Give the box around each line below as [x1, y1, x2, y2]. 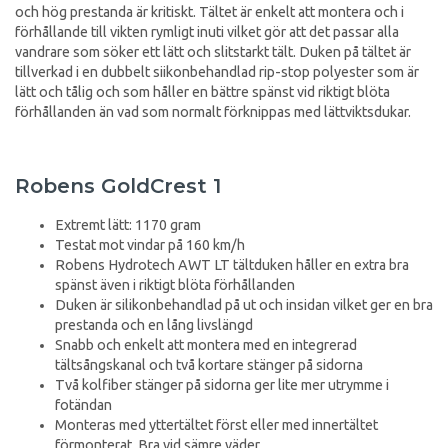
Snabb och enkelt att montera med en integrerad [55, 337, 357, 354]
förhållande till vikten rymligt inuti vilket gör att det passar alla [15, 23, 399, 40]
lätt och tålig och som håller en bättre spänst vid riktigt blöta [15, 83, 390, 100]
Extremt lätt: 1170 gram [55, 217, 201, 234]
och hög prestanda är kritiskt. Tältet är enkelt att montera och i [15, 3, 404, 20]
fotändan [55, 397, 112, 414]
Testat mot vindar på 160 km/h [55, 237, 245, 254]
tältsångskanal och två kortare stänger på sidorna [55, 357, 363, 374]
